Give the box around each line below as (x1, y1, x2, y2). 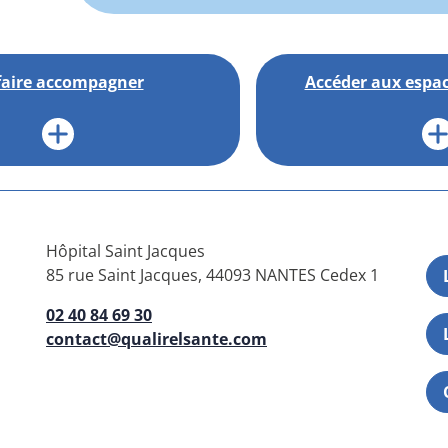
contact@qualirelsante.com (46, 327, 267, 350)
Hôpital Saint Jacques (46, 239, 205, 262)
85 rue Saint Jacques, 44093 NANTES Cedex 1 (46, 263, 379, 286)
